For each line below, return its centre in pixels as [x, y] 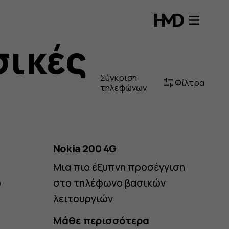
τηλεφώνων [123, 87]
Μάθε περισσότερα [101, 220]
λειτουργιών [83, 199]
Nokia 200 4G [85, 149]
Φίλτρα [189, 82]
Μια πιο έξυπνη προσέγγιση [119, 167]
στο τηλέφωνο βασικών [109, 183]
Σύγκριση [119, 77]
